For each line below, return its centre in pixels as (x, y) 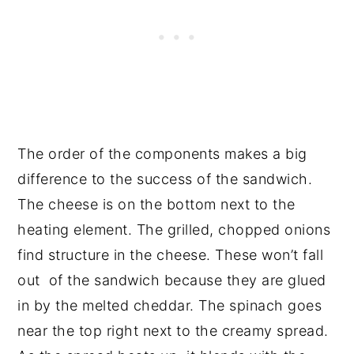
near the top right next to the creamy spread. (173, 330)
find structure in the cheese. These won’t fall (171, 254)
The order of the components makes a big (162, 153)
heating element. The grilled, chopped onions (174, 229)
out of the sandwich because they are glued (172, 280)
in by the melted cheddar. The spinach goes (170, 305)
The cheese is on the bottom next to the (156, 204)
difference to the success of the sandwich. (165, 179)
